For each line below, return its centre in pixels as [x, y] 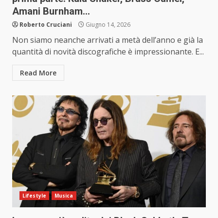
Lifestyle [34, 196]
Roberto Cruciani [46, 25]
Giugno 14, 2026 [107, 25]
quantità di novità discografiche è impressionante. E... [108, 52]
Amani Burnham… [51, 11]
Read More [38, 73]
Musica [64, 196]
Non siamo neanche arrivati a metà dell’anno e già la [108, 40]
